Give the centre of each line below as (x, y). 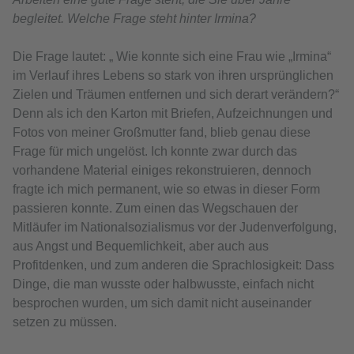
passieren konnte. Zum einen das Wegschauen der (155, 209)
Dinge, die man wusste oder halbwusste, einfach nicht (163, 284)
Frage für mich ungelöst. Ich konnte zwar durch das (155, 152)
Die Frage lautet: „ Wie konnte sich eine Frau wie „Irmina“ (172, 57)
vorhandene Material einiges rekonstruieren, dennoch (162, 171)
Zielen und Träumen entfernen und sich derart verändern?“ (176, 95)
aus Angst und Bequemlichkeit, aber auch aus (141, 247)
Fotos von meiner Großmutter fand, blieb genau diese (162, 133)
